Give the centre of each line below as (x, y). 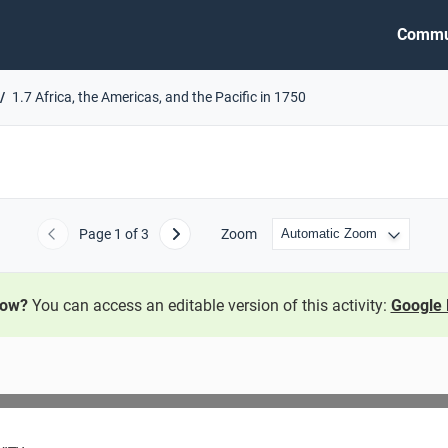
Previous (81, 240)
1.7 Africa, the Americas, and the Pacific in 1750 (159, 97)
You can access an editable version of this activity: (209, 305)
